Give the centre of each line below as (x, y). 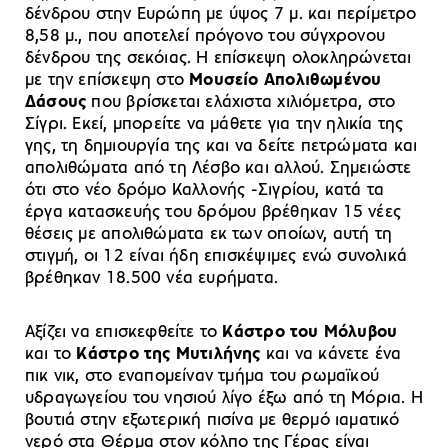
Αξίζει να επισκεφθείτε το (124, 332)
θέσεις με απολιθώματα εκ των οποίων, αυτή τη (209, 234)
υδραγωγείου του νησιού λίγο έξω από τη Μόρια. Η (224, 398)
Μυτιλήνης (218, 354)
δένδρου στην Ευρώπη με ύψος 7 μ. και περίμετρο (221, 14)
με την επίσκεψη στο (107, 80)
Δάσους (56, 102)
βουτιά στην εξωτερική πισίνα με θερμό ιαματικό (212, 420)
